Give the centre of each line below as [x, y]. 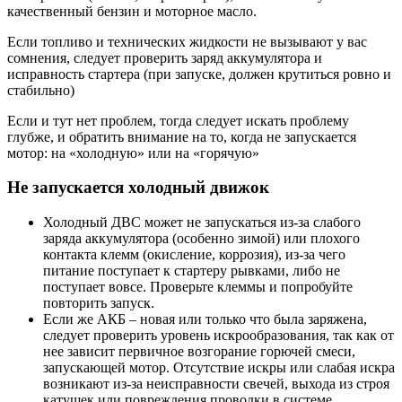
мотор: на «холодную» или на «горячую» [133, 153]
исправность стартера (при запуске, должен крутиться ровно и [199, 74]
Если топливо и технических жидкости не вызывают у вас [187, 41]
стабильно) [41, 90]
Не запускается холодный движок [138, 188]
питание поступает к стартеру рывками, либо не [192, 271]
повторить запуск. [99, 303]
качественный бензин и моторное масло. [132, 11]
